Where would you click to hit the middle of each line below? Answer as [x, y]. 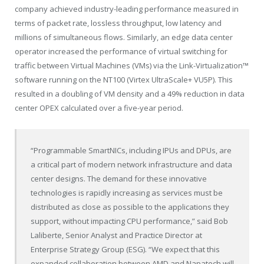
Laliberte [47, 235]
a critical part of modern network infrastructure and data [132, 165]
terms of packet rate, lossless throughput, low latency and [118, 23]
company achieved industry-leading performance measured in [127, 9]
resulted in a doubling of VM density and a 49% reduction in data [130, 93]
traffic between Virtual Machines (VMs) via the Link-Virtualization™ [132, 65]
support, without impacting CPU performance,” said [123, 221]
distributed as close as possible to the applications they [130, 207]
